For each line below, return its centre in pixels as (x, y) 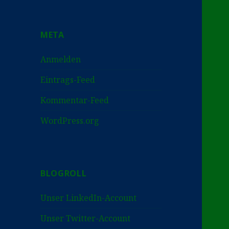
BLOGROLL (64, 174)
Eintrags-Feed (68, 80)
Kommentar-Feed (75, 100)
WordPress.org (70, 121)
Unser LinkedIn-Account (89, 198)
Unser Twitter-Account (86, 219)
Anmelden (61, 60)
